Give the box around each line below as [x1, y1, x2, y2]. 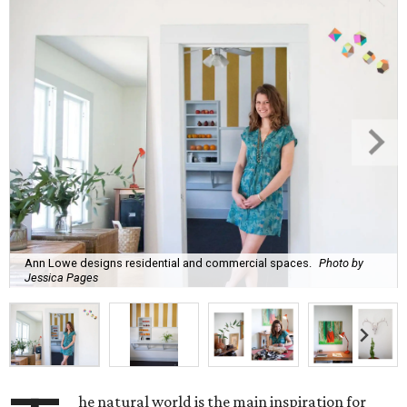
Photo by [319, 255, 363, 270]
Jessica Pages [25, 270, 98, 284]
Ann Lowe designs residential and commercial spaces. [25, 255, 312, 270]
